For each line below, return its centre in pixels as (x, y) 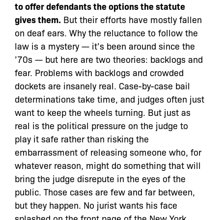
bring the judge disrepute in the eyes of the (100, 178)
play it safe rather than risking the (82, 138)
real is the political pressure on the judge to (101, 125)
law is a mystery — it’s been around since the (105, 46)
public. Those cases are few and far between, (105, 192)
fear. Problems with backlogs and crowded (99, 72)
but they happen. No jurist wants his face (96, 205)
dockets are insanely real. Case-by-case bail (102, 85)
